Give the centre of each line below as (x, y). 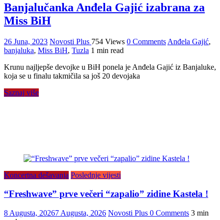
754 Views (108, 41)
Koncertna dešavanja (36, 175)
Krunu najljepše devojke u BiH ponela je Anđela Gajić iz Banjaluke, (110, 67)
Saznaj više (21, 92)
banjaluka (19, 50)
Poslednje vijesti (96, 175)
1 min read (107, 50)
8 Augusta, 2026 (29, 213)
